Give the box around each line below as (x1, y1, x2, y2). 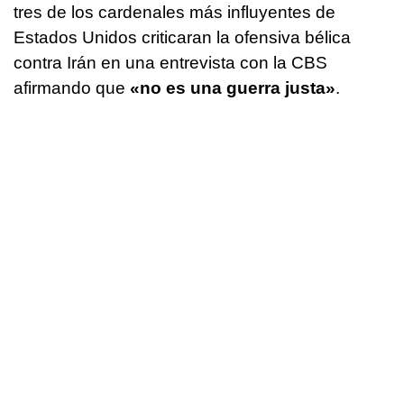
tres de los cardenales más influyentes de (14, 3, 335, 23)
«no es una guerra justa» (130, 78, 335, 98)
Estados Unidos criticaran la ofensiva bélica (14, 28, 351, 48)
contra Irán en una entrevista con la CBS (14, 53, 327, 73)
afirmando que (14, 78, 130, 98)
